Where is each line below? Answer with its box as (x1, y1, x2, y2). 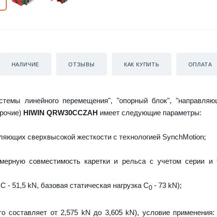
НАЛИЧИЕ (11, 61, 40, 67)
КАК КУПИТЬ (124, 61, 159, 67)
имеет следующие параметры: (98, 108, 201, 117)
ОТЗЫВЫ (68, 61, 95, 67)
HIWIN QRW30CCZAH (23, 108, 98, 117)
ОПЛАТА (188, 61, 212, 67)
